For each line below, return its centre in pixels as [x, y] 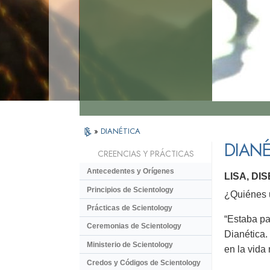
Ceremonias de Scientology [134, 226]
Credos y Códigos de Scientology [144, 263]
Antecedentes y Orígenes [130, 171]
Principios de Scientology [130, 190]
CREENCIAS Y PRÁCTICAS [146, 154]
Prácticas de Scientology [130, 208]
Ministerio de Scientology [130, 244]
